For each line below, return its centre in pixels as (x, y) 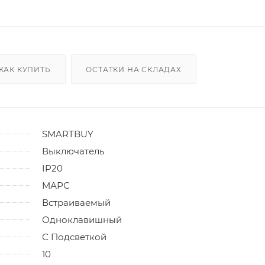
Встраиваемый (76, 202)
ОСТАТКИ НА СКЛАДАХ (134, 69)
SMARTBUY (68, 134)
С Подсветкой (74, 237)
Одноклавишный (82, 219)
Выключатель (73, 151)
